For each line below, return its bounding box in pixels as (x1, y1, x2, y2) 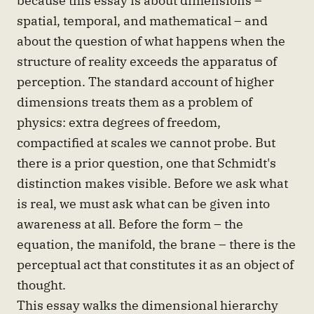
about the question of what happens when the (17, 32, 285, 49)
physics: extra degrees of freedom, (17, 113, 221, 130)
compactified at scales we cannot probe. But (17, 133, 275, 151)
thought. (17, 275, 66, 293)
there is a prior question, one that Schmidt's (17, 153, 276, 171)
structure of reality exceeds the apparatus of (17, 52, 277, 69)
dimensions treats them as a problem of (17, 93, 252, 110)
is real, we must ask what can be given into (17, 194, 270, 212)
